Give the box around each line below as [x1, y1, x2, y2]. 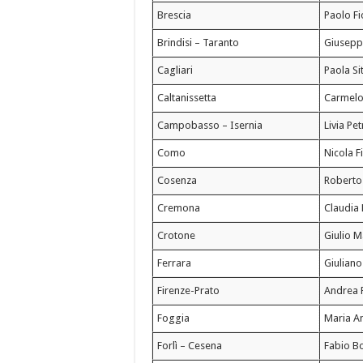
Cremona [157, 202, 201, 215]
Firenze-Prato [157, 284, 220, 297]
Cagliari [157, 64, 194, 77]
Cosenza [157, 174, 198, 187]
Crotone [157, 229, 196, 242]
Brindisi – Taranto [157, 36, 240, 49]
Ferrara [157, 257, 192, 270]
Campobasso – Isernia [157, 119, 263, 132]
